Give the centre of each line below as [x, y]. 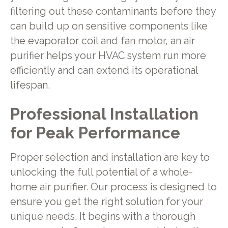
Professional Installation [104, 114]
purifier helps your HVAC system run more [108, 55]
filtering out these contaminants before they [113, 11]
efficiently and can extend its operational [104, 70]
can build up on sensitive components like [109, 26]
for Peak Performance [95, 133]
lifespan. [30, 85]
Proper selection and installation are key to [110, 158]
